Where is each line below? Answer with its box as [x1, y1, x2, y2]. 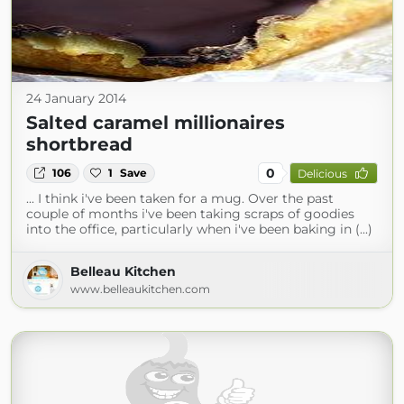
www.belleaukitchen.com [70, 282, 210, 296]
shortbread [26, 133, 133, 155]
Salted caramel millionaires [26, 112, 285, 133]
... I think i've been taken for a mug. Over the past [26, 190, 334, 207]
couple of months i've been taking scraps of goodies [26, 206, 354, 222]
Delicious [297, 166, 347, 180]
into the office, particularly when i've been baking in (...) [26, 221, 372, 237]
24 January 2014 [26, 90, 126, 106]
